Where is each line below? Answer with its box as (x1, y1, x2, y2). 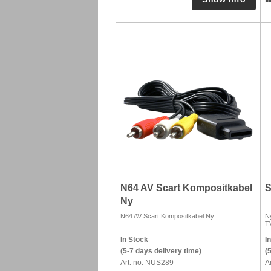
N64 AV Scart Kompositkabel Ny (120, 212, 214, 220)
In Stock (120, 235, 148, 244)
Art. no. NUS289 (120, 258, 174, 267)
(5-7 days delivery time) (120, 247, 201, 255)
